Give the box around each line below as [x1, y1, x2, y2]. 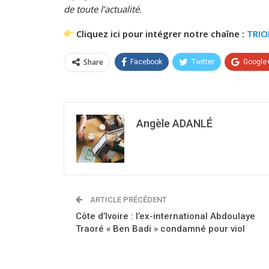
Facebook [130, 57, 162, 66]
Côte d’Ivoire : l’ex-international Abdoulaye [76, 210, 255, 222]
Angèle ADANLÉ [136, 116, 213, 130]
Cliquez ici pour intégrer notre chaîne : [74, 27, 247, 40]
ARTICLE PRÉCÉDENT [88, 195, 167, 204]
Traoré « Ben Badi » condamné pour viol [76, 223, 245, 234]
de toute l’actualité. [64, 2, 142, 15]
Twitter [192, 57, 214, 66]
